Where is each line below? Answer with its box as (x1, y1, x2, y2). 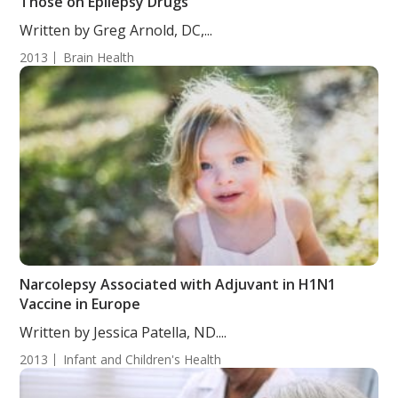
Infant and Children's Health (63, 351, 222, 368)
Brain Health (63, 49, 135, 66)
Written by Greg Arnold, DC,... (20, 20, 213, 40)
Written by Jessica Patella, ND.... (20, 322, 227, 342)
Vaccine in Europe (20, 294, 141, 314)
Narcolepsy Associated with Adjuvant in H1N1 (20, 275, 337, 294)
